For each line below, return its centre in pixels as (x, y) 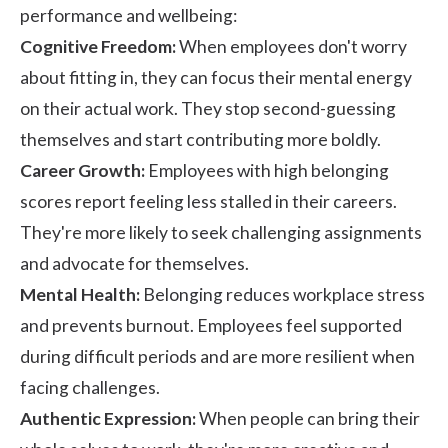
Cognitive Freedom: (98, 46)
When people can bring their (308, 418)
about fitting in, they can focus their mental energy (216, 77)
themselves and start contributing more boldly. (200, 139)
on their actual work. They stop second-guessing (208, 108)
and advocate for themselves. (134, 263)
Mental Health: (80, 294)
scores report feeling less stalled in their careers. (208, 201)
